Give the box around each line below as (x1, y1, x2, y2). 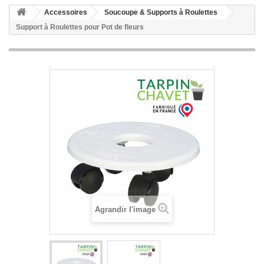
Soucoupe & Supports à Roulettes (104, 8, 217, 16)
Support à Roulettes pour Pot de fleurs (16, 23, 144, 31)
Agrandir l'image (95, 205, 156, 214)
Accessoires (44, 8, 87, 16)
